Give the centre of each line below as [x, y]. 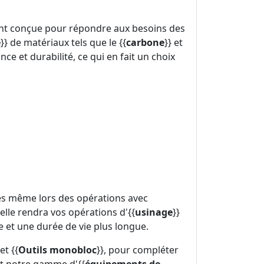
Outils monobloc [57, 250]
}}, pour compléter [138, 250]
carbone [145, 43]
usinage [154, 212]
